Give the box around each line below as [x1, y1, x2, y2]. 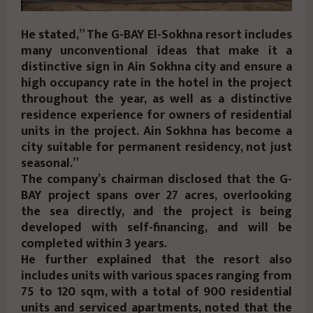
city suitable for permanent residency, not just [21, 136, 292, 158]
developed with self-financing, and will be [21, 217, 292, 238]
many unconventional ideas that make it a [21, 40, 292, 61]
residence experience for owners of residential [21, 104, 292, 126]
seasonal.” [21, 152, 79, 174]
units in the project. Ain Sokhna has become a [21, 120, 292, 142]
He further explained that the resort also [21, 249, 292, 270]
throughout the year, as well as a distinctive [21, 88, 292, 110]
